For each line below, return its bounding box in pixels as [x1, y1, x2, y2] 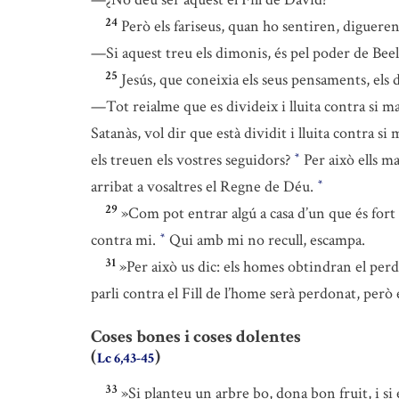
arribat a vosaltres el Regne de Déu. [91, 176, 317, 198]
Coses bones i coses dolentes [91, 325, 301, 349]
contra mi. [91, 230, 159, 251]
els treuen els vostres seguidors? [91, 150, 294, 171]
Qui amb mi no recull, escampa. [166, 230, 365, 251]
